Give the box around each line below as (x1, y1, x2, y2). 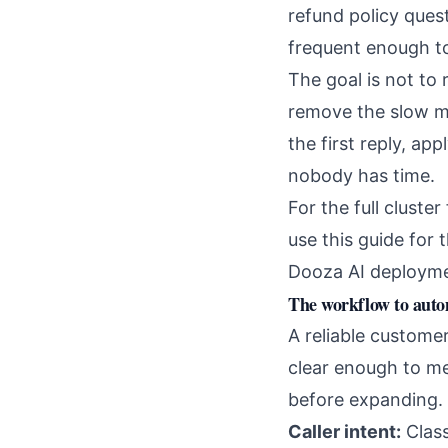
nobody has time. (288, 165, 435, 187)
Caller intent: (288, 421, 401, 443)
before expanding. (288, 389, 443, 411)
